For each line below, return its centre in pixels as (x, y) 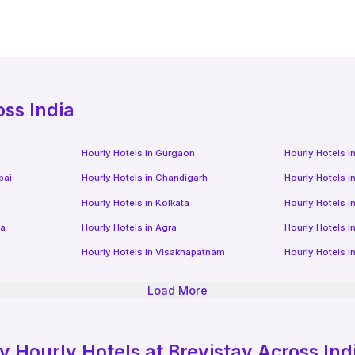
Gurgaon (176, 153)
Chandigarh (182, 178)
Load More (177, 291)
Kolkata (173, 202)
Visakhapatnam (191, 252)
